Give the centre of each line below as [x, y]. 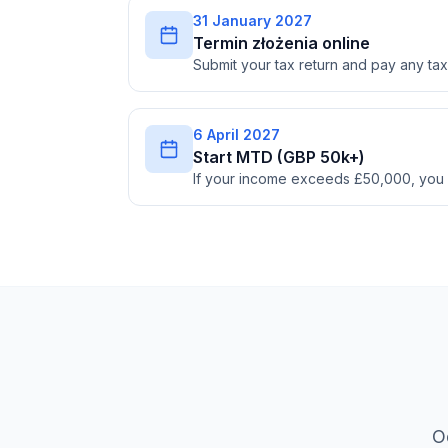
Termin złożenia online [281, 43]
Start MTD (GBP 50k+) [279, 157]
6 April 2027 [236, 134]
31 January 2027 [252, 20]
